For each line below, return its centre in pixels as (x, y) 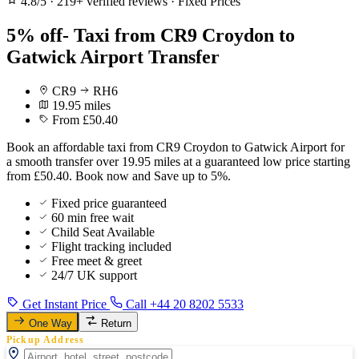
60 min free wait (93, 217)
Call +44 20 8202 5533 (183, 304)
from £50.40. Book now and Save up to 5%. (119, 175)
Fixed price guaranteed (109, 203)
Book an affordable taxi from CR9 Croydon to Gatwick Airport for (175, 147)
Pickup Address (46, 339)
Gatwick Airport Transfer (113, 56)
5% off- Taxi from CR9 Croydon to (151, 35)
